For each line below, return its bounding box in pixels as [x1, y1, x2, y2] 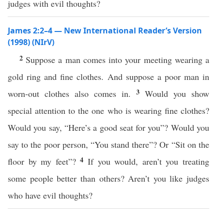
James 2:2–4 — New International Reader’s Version [8, 25, 202, 36]
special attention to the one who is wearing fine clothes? [8, 105, 209, 116]
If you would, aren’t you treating [88, 155, 210, 167]
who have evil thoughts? [8, 189, 93, 201]
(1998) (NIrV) [8, 37, 54, 47]
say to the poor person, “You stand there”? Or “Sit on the [8, 139, 209, 150]
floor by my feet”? [8, 155, 80, 167]
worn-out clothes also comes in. [8, 88, 136, 99]
